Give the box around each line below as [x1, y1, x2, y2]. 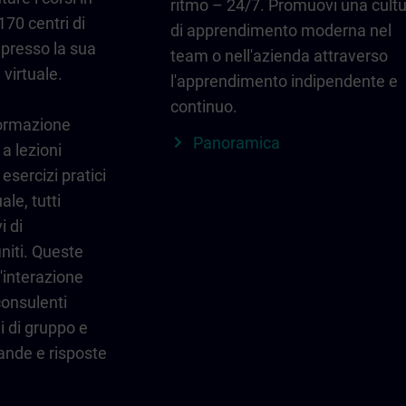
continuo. [170, 97, 237, 117]
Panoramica [193, 133, 280, 153]
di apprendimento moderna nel [170, 21, 391, 41]
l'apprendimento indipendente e [170, 72, 398, 92]
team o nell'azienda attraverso [170, 46, 388, 66]
